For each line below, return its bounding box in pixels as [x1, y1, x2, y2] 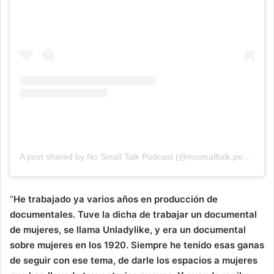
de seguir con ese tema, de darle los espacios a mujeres [10, 254, 257, 267]
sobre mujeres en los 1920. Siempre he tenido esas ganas [10, 239, 264, 251]
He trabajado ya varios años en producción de [13, 193, 218, 206]
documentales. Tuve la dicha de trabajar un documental [10, 209, 257, 221]
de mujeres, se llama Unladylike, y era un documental [10, 224, 246, 236]
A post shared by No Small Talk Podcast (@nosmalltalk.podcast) [243, 152, 251, 162]
